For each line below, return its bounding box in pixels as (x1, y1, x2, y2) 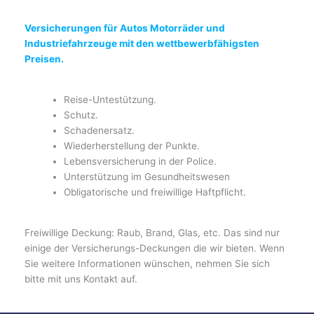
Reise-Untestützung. (64, 93, 157, 105)
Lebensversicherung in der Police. (64, 155, 217, 167)
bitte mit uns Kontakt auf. (25, 273, 137, 285)
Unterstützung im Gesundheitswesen (64, 170, 231, 182)
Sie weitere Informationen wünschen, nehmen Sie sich (25, 257, 270, 269)
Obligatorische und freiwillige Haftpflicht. (64, 186, 247, 198)
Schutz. (64, 109, 99, 121)
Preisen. (25, 53, 64, 64)
